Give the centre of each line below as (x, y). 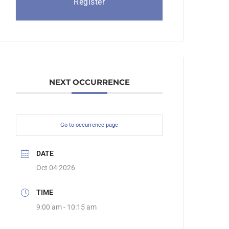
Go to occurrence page (89, 125)
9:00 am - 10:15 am (67, 207)
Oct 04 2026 (56, 168)
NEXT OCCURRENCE (89, 82)
